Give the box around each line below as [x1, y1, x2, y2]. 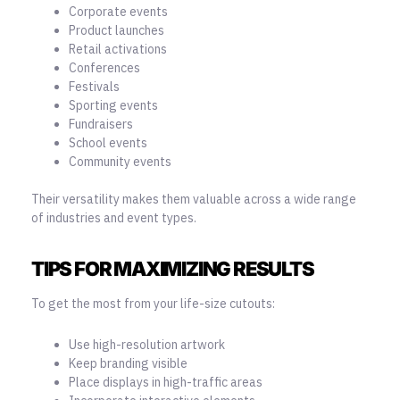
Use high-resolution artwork [69, 336, 225, 353]
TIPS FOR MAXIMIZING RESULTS [31, 256, 314, 280]
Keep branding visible [69, 354, 187, 371]
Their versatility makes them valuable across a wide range [31, 190, 356, 207]
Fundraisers [69, 115, 133, 132]
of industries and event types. [31, 209, 196, 226]
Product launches [69, 21, 164, 38]
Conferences [69, 59, 140, 76]
